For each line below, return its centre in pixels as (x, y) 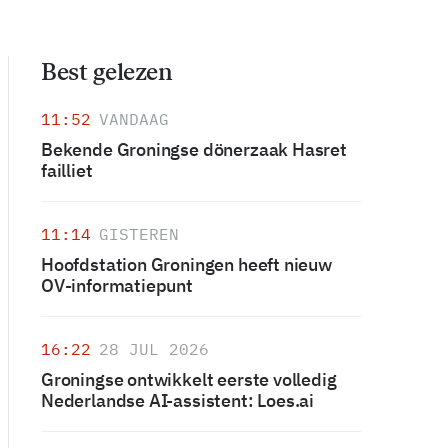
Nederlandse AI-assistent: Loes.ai (178, 400)
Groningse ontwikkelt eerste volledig (189, 379)
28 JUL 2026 (154, 349)
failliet (67, 170)
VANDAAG (134, 119)
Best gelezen (107, 71)
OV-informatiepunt (117, 285)
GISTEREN (139, 234)
